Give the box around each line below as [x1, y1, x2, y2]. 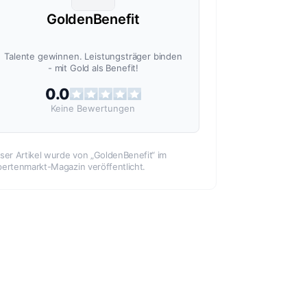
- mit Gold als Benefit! [47, 62, 139, 74]
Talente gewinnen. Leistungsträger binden [4, 51, 182, 62]
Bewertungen [77, 103, 136, 114]
